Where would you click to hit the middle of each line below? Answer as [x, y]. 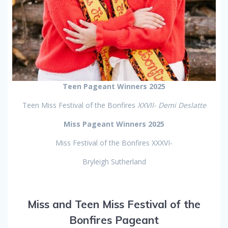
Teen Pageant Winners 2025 [114, 87]
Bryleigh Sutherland [114, 162]
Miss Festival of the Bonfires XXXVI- [114, 143]
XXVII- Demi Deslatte [172, 105]
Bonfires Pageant [114, 220]
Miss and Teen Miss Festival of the [114, 204]
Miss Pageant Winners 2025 [114, 124]
